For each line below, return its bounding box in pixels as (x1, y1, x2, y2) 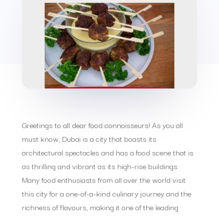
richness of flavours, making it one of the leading (22, 200, 178, 213)
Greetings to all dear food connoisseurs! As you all (22, 118, 183, 131)
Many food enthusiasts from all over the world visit (22, 173, 186, 185)
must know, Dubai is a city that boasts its (22, 132, 156, 144)
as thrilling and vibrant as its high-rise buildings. (22, 159, 179, 172)
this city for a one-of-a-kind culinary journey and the (22, 187, 191, 199)
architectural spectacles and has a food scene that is (22, 146, 194, 158)
